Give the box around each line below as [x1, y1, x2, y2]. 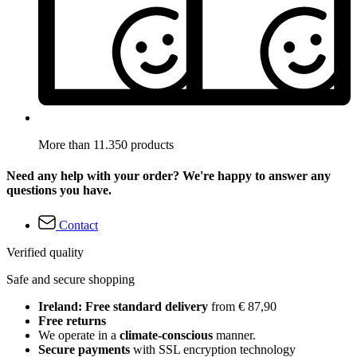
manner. [213, 328, 256, 342]
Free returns [38, 313, 106, 328]
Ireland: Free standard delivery [38, 299, 208, 313]
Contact [59, 218, 98, 232]
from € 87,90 [208, 299, 277, 313]
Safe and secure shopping [6, 272, 135, 286]
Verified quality [6, 245, 84, 259]
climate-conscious [120, 328, 213, 342]
